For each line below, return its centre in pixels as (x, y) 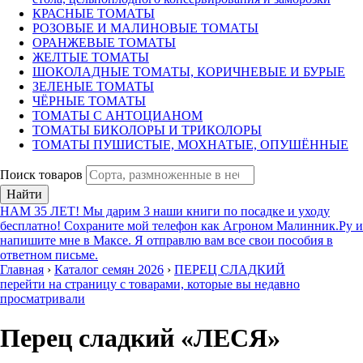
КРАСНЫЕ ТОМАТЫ (94, 13)
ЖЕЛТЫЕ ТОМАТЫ (91, 57)
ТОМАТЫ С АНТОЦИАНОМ (117, 115)
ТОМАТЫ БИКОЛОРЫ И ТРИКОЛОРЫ (147, 130)
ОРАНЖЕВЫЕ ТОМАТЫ (104, 43)
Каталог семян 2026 (109, 269)
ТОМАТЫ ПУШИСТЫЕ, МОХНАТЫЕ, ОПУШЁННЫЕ (190, 145)
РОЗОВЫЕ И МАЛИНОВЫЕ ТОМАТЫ (145, 28)
